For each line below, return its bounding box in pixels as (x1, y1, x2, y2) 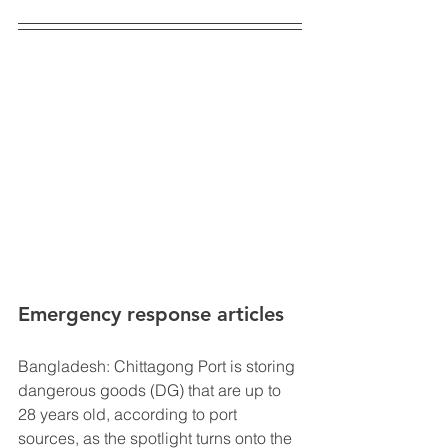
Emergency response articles (18, 301, 290, 326)
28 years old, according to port (18, 403, 241, 424)
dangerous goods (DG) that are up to (18, 379, 285, 400)
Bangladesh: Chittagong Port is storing (18, 355, 299, 376)
